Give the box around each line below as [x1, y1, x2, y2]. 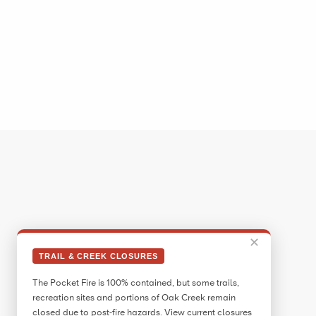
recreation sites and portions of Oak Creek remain [32, 292, 236, 304]
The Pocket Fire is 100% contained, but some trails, [32, 277, 240, 289]
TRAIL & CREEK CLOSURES [39, 251, 158, 260]
